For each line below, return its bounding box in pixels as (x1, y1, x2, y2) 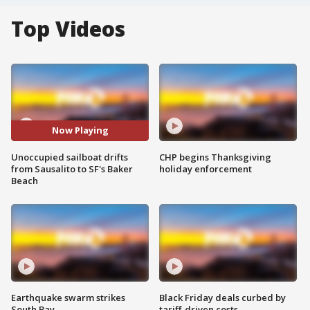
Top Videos (11, 15, 125, 43)
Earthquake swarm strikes (11, 291, 125, 304)
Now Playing (51, 124, 109, 137)
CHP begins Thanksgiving (159, 150, 271, 163)
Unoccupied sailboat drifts (11, 150, 128, 163)
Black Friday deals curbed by (159, 291, 286, 304)
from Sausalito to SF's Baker (11, 162, 133, 175)
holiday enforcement (159, 162, 252, 175)
